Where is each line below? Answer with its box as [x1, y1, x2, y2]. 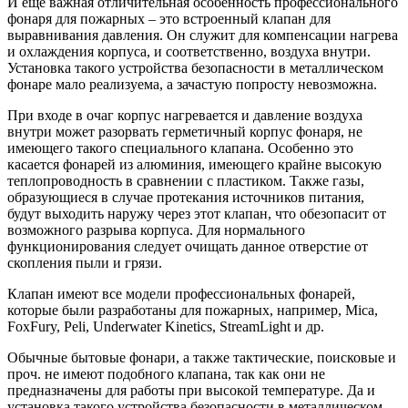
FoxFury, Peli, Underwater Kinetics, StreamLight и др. [7, 319, 324, 335]
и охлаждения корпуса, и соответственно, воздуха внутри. [7, 44, 371, 60]
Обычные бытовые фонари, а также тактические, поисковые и [7, 350, 396, 366]
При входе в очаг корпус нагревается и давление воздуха [7, 107, 362, 124]
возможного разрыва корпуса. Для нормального [7, 222, 305, 239]
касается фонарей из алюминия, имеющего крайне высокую [7, 157, 382, 173]
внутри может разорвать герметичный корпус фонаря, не [7, 124, 362, 140]
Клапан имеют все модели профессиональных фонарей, [7, 286, 355, 302]
